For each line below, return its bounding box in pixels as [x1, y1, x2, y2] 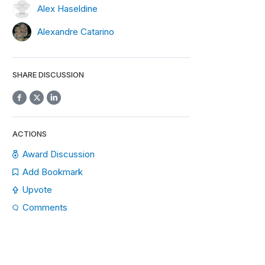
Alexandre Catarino [37, 25, 114, 37]
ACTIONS [12, 129, 47, 138]
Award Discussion [22, 148, 95, 160]
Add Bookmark [22, 166, 83, 177]
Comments [22, 202, 67, 213]
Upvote [22, 184, 52, 195]
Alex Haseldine [37, 2, 98, 14]
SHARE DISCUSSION [12, 70, 84, 79]
